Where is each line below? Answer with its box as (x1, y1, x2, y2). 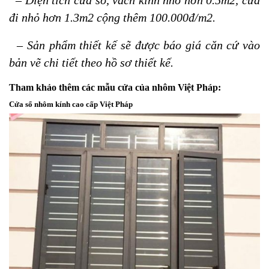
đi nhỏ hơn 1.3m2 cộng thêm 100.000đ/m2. (9, 11, 216, 25)
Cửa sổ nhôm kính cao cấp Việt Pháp (9, 99, 133, 109)
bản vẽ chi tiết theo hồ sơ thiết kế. (9, 56, 174, 70)
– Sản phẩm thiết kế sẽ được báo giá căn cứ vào (9, 39, 260, 52)
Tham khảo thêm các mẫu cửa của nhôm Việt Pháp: (9, 82, 221, 92)
